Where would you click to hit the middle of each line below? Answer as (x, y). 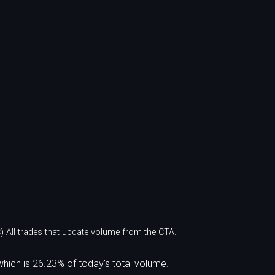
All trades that (33, 232)
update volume (91, 232)
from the (139, 232)
